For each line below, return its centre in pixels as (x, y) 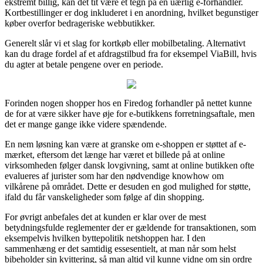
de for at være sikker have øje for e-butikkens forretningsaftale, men (130, 113)
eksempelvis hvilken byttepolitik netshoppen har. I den (105, 238)
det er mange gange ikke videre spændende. (86, 124)
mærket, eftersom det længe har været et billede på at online (115, 154)
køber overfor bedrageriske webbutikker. (80, 23)
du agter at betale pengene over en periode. (84, 64)
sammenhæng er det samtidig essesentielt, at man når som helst (120, 248)
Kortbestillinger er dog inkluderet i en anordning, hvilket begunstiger (131, 12)
